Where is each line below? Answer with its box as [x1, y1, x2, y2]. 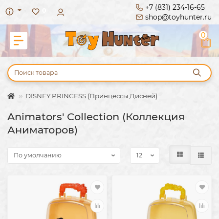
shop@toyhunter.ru [145, 13, 212, 22]
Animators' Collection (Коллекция [7, 110, 185, 123]
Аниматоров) [7, 123, 78, 136]
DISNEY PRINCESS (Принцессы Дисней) [25, 91, 157, 100]
